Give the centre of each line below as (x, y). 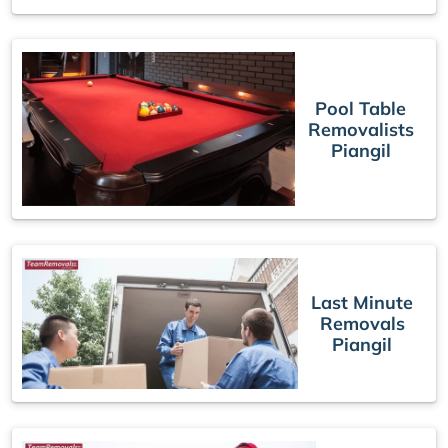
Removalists (360, 129)
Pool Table (361, 108)
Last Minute (362, 302)
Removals (362, 323)
